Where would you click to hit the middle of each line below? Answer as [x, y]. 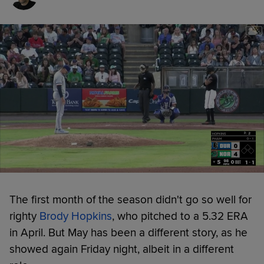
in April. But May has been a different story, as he [128, 232]
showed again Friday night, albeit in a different [122, 249]
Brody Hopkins [76, 216]
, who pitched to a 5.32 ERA [180, 216]
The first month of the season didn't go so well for [131, 199]
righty [24, 216]
